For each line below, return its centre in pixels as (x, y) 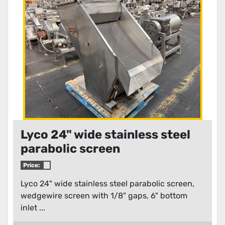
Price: (31, 165)
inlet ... (33, 208)
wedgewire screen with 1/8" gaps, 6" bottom (104, 196)
